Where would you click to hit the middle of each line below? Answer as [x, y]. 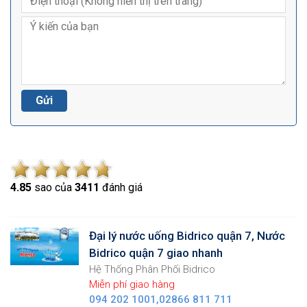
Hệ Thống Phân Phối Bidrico [152, 269]
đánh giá [121, 187]
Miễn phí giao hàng [132, 284]
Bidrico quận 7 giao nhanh [156, 253]
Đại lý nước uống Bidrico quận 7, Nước [187, 235]
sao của [53, 187]
